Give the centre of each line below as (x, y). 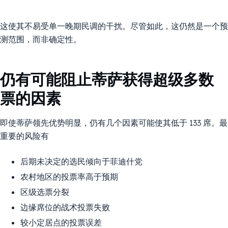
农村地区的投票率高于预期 (69, 176)
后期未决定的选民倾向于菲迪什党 (81, 161)
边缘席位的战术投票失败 (65, 207)
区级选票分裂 (45, 192)
